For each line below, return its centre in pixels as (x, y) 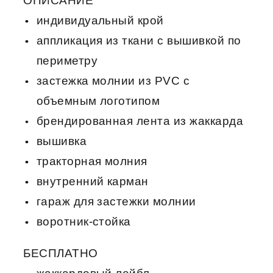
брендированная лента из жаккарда (140, 121)
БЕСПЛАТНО (61, 253)
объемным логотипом (98, 101)
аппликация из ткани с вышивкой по (139, 40)
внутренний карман (92, 181)
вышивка (62, 141)
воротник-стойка (83, 221)
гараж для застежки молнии (116, 201)
